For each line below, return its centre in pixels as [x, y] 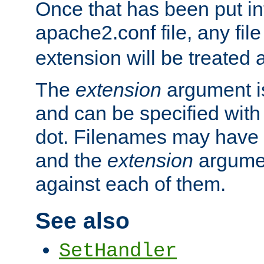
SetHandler [118, 251]
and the [71, 161]
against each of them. [131, 184]
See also [82, 220]
